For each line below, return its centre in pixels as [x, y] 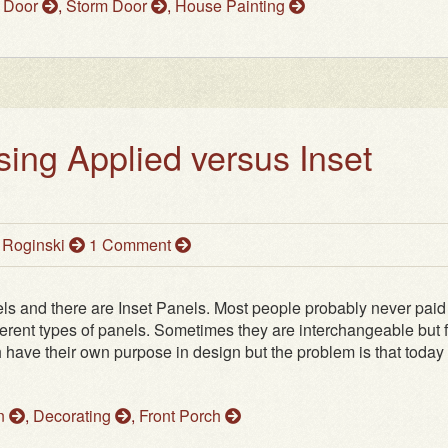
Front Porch [182, 416]
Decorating [74, 416]
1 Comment [132, 245]
